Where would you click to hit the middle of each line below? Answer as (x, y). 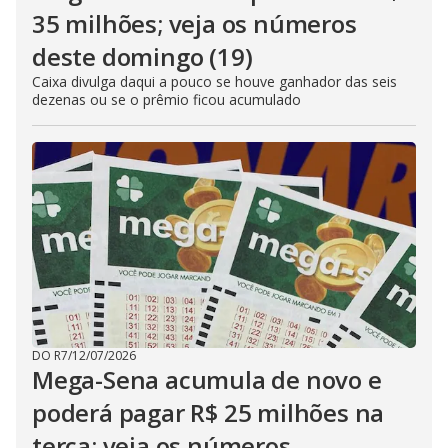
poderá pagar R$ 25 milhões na (208, 412)
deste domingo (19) (142, 56)
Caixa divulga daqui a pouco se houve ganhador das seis (214, 81)
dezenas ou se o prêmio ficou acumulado (166, 99)
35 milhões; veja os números (194, 23)
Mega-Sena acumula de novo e (207, 379)
